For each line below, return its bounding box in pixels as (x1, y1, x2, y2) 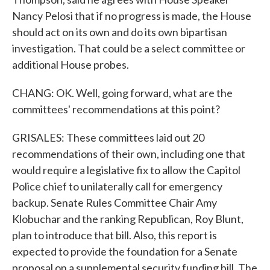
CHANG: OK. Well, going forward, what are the (12, 86, 233, 99)
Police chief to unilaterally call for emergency (12, 180, 222, 193)
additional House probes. (12, 58, 129, 71)
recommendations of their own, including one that (12, 147, 245, 160)
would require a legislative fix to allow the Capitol (12, 163, 240, 177)
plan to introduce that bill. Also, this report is (12, 228, 217, 242)
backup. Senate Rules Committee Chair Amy (12, 196, 217, 209)
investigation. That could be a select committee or (12, 42, 245, 55)
